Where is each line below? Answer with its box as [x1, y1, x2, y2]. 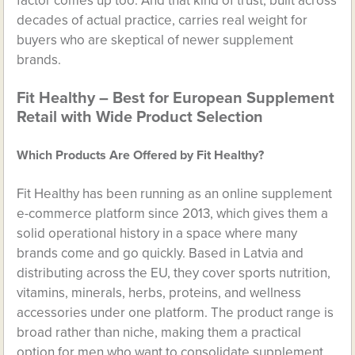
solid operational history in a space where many [17, 225, 298, 242]
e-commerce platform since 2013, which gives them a [17, 205, 329, 222]
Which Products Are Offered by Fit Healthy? [17, 147, 265, 163]
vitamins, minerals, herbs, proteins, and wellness [17, 284, 302, 301]
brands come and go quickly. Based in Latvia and [17, 245, 304, 261]
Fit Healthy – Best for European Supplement [17, 89, 335, 108]
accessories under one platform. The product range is [17, 304, 334, 321]
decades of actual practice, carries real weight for [17, 12, 308, 29]
